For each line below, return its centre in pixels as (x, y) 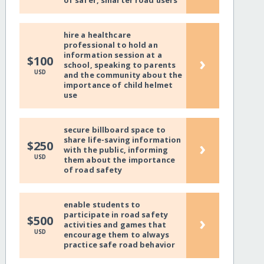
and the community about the (123, 75)
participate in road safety (116, 215)
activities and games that (115, 225)
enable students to (102, 205)
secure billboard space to (114, 130)
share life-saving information (122, 140)
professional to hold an (110, 45)
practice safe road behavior (119, 245)
